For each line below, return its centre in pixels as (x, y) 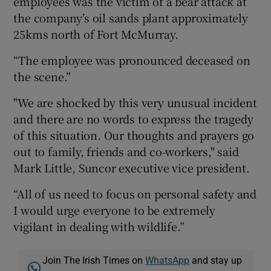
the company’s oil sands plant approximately (131, 17)
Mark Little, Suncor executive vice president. (132, 167)
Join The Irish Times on (94, 260)
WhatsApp (168, 260)
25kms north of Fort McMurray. (96, 34)
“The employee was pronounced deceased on (132, 60)
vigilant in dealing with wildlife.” (99, 226)
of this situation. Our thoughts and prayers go (134, 135)
